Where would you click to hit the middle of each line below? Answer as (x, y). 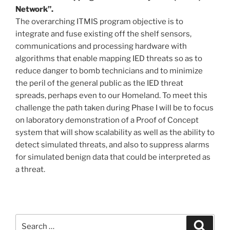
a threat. (30, 170)
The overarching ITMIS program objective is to (99, 22)
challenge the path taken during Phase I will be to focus (114, 108)
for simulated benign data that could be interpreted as (113, 157)
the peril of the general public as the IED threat (99, 83)
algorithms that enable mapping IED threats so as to (109, 59)
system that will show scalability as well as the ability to (115, 133)
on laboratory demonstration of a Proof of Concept (107, 120)
